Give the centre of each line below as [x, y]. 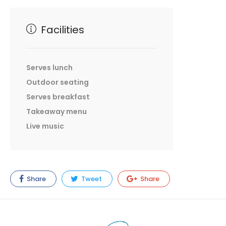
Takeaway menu [56, 112]
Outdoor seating [58, 82]
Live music [45, 126]
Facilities [61, 30]
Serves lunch [49, 68]
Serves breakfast [58, 97]
